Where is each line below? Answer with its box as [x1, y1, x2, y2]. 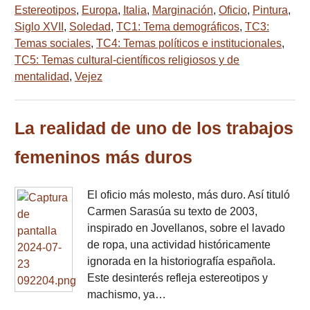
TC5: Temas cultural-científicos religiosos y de [15, 54, 239, 66]
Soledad [69, 21, 111, 33]
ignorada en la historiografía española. [87, 255, 275, 268]
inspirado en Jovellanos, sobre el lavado [87, 222, 285, 235]
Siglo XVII [15, 21, 64, 33]
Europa [82, 4, 118, 17]
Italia [123, 4, 147, 17]
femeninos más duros [15, 148, 192, 167]
